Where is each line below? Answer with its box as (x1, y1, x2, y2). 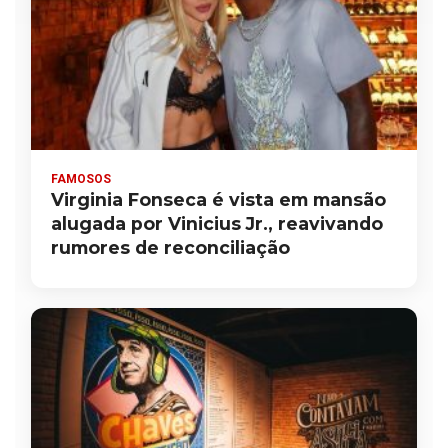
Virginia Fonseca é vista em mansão (51, 188, 386, 210)
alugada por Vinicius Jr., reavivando (51, 212, 383, 234)
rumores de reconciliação (51, 236, 290, 258)
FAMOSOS (51, 171, 111, 186)
